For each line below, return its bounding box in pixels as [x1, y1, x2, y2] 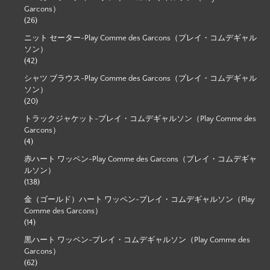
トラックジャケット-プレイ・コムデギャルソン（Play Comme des [24, 114, 256, 123]
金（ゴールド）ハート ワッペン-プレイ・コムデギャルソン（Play [24, 195, 255, 204]
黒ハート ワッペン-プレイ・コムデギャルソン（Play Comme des [24, 235, 250, 244]
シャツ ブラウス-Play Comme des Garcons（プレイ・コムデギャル [24, 74, 257, 83]
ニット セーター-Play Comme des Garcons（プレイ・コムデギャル [24, 33, 257, 42]
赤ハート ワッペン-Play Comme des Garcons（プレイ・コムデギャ [24, 154, 257, 163]
